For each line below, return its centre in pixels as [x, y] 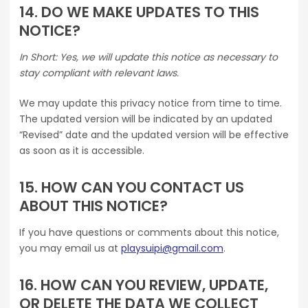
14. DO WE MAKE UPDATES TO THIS [139, 12]
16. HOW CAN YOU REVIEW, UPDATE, [144, 285]
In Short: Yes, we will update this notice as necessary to [148, 57]
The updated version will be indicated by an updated [146, 119]
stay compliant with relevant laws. [99, 73]
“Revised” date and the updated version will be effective [154, 135]
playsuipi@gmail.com [172, 249]
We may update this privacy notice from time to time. [151, 103]
